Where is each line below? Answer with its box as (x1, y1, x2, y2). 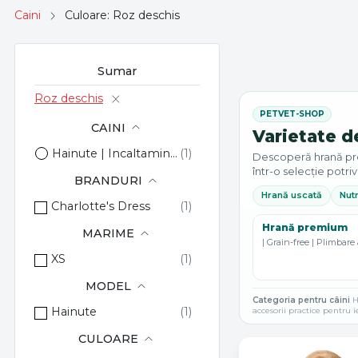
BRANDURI (74, 173, 142, 189)
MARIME (82, 226, 134, 241)
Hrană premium (261, 221, 348, 233)
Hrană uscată (261, 189, 322, 201)
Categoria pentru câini (252, 294, 350, 305)
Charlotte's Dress (51, 198, 151, 213)
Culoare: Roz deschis (65, 7, 180, 22)
